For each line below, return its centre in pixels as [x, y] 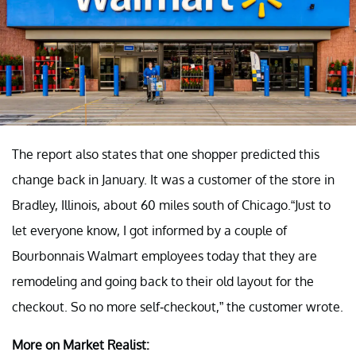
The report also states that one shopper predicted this [166, 155]
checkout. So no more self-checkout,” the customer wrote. [178, 307]
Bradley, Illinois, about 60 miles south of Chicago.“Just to [171, 205]
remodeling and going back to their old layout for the [163, 282]
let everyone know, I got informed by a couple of [149, 231]
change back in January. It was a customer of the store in [173, 180]
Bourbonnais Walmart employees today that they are [164, 256]
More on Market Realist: [81, 345]
